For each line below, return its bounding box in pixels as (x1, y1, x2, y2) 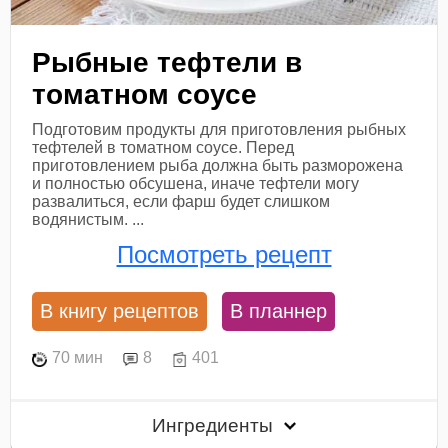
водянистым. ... (32, 210, 145, 228)
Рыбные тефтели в (32, 46, 303, 78)
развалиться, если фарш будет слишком (32, 192, 331, 210)
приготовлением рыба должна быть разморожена (32, 156, 404, 174)
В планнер (230, 300, 328, 323)
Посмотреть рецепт (116, 241, 332, 269)
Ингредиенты (152, 414, 279, 436)
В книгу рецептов (40, 300, 200, 323)
